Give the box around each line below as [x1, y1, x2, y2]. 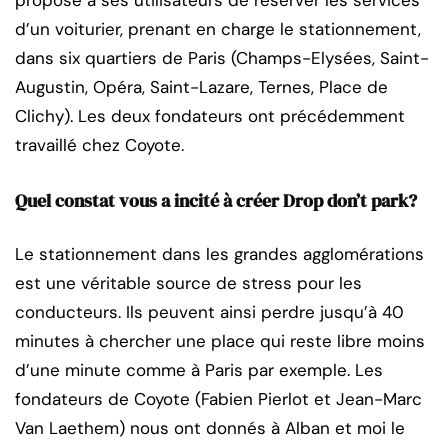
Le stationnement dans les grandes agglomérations [15, 243, 424, 266]
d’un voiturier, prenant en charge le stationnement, [15, 18, 421, 41]
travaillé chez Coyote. [15, 134, 184, 157]
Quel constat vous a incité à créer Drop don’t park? [15, 188, 417, 214]
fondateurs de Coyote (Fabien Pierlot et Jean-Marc [15, 388, 422, 411]
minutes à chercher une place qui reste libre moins [15, 330, 425, 353]
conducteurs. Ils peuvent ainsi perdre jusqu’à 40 [15, 301, 404, 324]
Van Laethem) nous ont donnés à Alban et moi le [15, 417, 405, 440]
